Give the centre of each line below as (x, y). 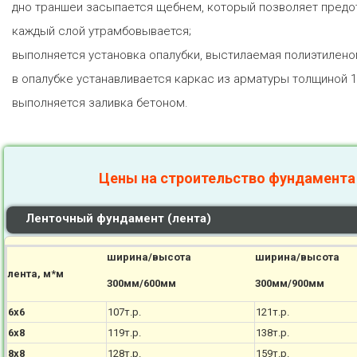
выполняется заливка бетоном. (100, 103)
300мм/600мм (142, 283)
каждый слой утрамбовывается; (102, 31)
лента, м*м (36, 274)
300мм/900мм (290, 283)
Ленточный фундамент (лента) (118, 218)
